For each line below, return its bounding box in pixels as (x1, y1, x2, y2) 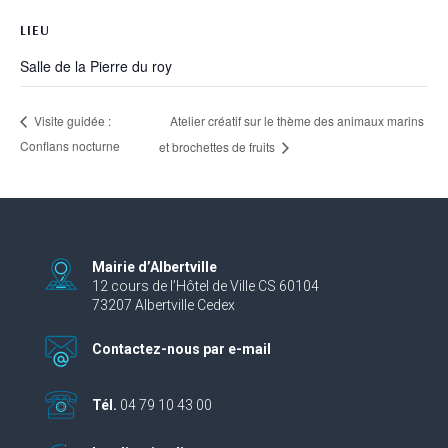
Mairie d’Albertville (91, 258, 217, 275)
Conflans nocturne (20, 136, 120, 154)
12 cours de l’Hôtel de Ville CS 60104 (91, 277, 319, 294)
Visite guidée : (31, 112, 111, 130)
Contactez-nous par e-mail (91, 340, 271, 357)
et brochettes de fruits (158, 137, 278, 155)
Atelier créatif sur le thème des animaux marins (169, 111, 424, 129)
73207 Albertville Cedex (91, 296, 235, 313)
